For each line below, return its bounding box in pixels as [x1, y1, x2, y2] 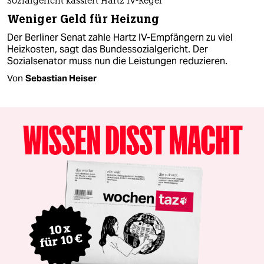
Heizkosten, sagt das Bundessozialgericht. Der [7, 42, 208, 55]
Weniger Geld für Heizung [7, 11, 160, 27]
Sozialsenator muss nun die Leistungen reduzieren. [7, 54, 227, 67]
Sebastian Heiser [25, 72, 97, 84]
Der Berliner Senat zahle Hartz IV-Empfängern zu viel [7, 31, 233, 44]
